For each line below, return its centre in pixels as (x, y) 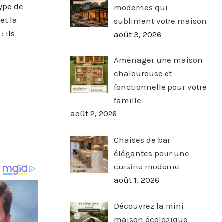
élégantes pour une (151, 153)
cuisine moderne (146, 166)
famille (127, 100)
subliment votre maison (160, 21)
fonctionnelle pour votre (160, 87)
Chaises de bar (142, 139)
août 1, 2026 (136, 180)
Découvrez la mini (149, 206)
